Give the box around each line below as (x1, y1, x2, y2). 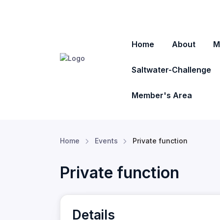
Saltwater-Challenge (132, 65, 211, 75)
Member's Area (132, 90, 192, 100)
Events (94, 137, 118, 145)
